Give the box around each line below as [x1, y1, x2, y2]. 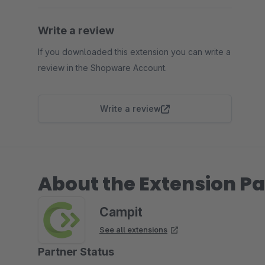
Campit [99, 205, 143, 219]
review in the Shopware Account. [38, 63, 167, 73]
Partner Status [38, 245, 114, 258]
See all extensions [99, 225, 167, 234]
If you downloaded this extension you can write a [38, 47, 231, 57]
